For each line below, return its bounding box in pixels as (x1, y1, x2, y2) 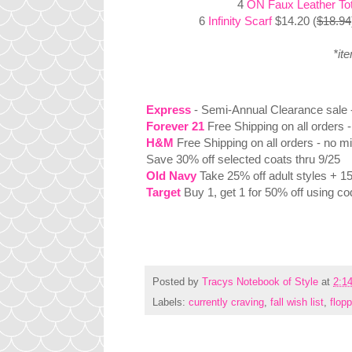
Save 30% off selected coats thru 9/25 (146, 152, 340, 167)
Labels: (152, 297, 189, 309)
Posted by (152, 276, 202, 288)
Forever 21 (146, 119, 204, 134)
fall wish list (270, 297, 324, 309)
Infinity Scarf (208, 14, 272, 28)
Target (146, 185, 181, 200)
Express (146, 103, 191, 117)
